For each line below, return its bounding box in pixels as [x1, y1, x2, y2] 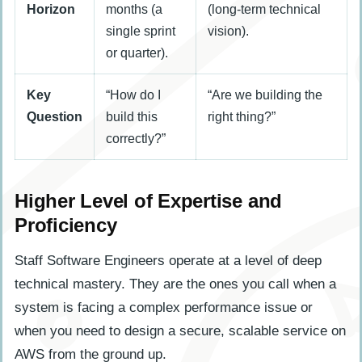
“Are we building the [208, 88, 322, 103]
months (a [106, 2, 162, 17]
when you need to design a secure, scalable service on [15, 323, 346, 339]
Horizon [27, 2, 75, 17]
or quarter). [106, 46, 168, 61]
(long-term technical [208, 2, 321, 17]
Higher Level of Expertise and [15, 190, 283, 213]
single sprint [106, 24, 175, 39]
